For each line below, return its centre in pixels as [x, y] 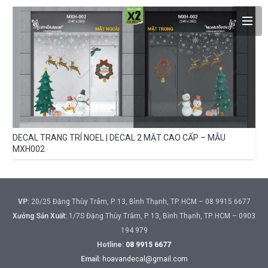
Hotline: [111, 244]
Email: [90, 259]
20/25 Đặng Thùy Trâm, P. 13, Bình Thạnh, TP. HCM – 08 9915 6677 [140, 201]
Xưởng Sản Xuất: [40, 216]
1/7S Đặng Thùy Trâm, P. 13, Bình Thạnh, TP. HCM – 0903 [161, 216]
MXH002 [29, 149]
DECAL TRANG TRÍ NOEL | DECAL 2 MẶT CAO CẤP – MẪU [119, 138]
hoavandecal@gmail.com [145, 259]
